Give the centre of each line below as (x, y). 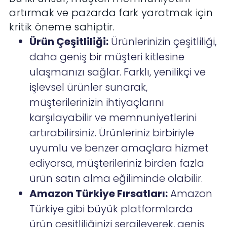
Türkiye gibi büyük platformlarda (111, 209)
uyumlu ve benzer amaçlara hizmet (119, 148)
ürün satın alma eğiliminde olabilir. (116, 179)
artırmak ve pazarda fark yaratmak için (111, 13)
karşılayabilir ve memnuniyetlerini (113, 118)
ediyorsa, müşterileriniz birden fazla (117, 163)
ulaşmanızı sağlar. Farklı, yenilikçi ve (118, 72)
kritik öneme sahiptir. (62, 27)
